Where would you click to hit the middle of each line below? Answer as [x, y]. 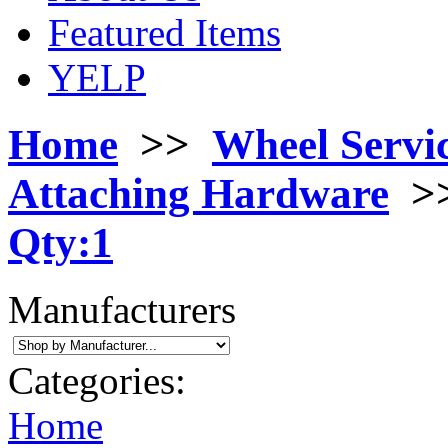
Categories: [97, 380]
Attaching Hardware [198, 193]
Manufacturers [122, 309]
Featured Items [164, 32]
